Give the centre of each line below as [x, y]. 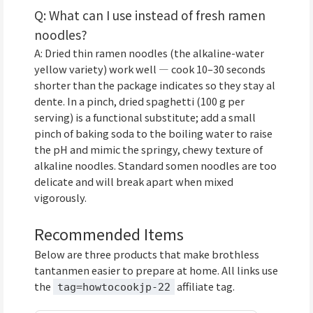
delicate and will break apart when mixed [134, 181]
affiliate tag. [205, 286]
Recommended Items [109, 233]
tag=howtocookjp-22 [114, 286]
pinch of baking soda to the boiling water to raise [153, 133]
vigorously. [60, 197]
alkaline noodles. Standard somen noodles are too [155, 165]
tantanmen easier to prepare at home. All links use [156, 270]
